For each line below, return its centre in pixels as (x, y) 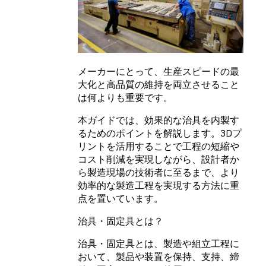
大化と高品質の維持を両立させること (159, 84)
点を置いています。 (121, 198)
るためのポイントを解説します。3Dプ (160, 133)
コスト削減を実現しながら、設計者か (159, 159)
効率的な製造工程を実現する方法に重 (159, 185)
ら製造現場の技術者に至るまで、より (159, 172)
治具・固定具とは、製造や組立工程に (159, 243)
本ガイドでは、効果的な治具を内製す (159, 120)
